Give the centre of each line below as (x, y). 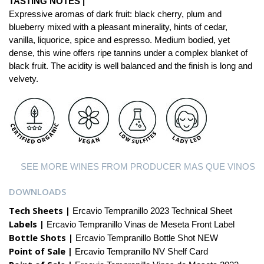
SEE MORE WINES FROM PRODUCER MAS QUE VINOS (138, 166)
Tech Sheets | (39, 210)
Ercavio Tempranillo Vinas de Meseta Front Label (139, 224)
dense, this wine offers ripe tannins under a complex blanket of (128, 52)
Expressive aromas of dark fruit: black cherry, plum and (115, 14)
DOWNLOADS (37, 191)
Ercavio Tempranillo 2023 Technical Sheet (151, 210)
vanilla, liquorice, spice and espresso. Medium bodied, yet (119, 39)
